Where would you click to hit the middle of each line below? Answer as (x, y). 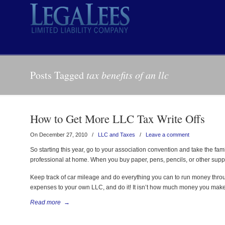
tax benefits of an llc (128, 75)
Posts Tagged (59, 75)
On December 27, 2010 (60, 135)
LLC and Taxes (117, 135)
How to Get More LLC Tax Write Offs (118, 119)
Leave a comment (168, 135)
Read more (46, 202)
